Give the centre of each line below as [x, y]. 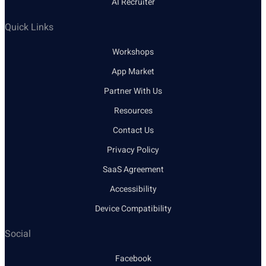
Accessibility [133, 189]
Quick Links [29, 28]
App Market [133, 72]
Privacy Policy [133, 150]
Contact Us [133, 131]
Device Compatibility [133, 209]
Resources [133, 111]
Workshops [133, 52]
